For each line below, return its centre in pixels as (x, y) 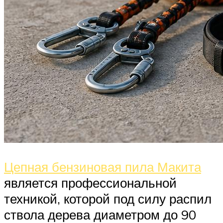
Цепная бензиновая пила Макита (103, 167)
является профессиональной (90, 182)
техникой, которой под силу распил (108, 198)
